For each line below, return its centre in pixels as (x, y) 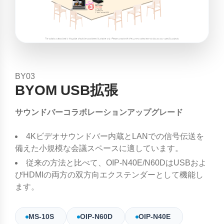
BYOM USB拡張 (66, 90)
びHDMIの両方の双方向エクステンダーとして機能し (109, 175)
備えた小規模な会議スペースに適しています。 (99, 148)
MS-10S (42, 217)
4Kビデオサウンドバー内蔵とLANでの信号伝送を (115, 136)
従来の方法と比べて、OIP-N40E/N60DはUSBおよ (116, 163)
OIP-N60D (97, 217)
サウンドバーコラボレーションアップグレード (99, 112)
